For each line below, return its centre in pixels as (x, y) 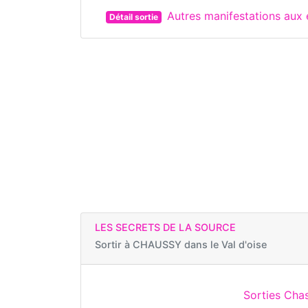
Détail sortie (133, 17)
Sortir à (114, 245)
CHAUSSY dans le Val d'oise (200, 245)
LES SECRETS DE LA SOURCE (165, 228)
